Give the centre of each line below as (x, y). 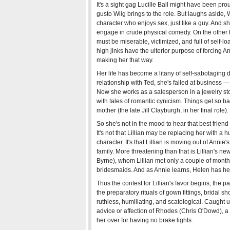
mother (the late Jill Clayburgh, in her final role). (162, 110)
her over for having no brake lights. (145, 220)
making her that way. (125, 60)
